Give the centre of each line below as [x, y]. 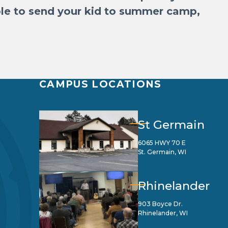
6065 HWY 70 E [162, 143]
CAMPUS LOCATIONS [101, 84]
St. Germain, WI [162, 152]
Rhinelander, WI [163, 213]
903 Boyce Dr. [160, 204]
